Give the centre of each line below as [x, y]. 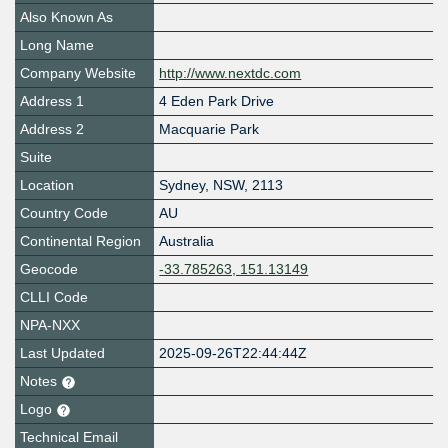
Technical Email [69, 437]
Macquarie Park [209, 129]
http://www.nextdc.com [230, 73]
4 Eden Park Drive [217, 101]
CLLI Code [54, 297]
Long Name [57, 45]
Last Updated [62, 353]
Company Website [78, 73]
